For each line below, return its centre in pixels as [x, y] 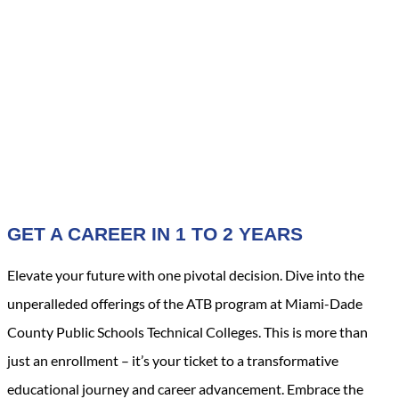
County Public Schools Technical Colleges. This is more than [187, 332]
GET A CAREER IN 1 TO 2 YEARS [155, 233]
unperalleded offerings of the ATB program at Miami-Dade [185, 304]
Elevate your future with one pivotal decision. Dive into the [186, 275]
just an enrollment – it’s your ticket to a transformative [173, 361]
